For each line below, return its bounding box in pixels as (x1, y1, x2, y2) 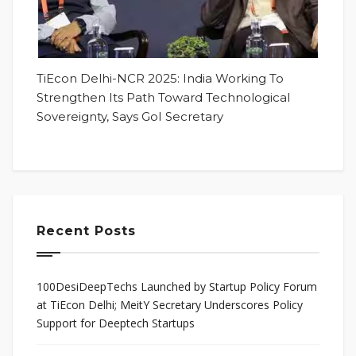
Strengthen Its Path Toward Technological (37, 89, 290, 105)
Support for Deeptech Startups (37, 315, 195, 331)
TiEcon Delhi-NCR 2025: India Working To (37, 70, 284, 86)
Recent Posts (37, 222, 136, 238)
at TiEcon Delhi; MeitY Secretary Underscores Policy (37, 296, 303, 312)
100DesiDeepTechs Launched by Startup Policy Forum (37, 278, 317, 294)
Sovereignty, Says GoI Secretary (37, 108, 223, 124)
